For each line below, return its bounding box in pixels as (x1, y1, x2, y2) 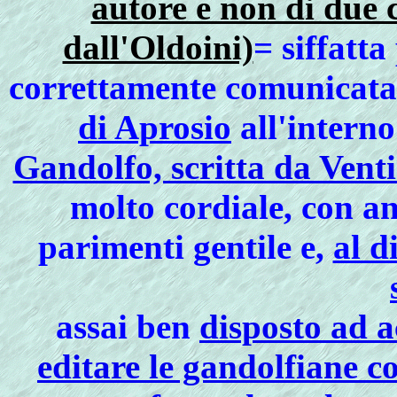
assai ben (56, 307, 199, 346)
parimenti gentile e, (37, 228, 333, 266)
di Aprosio (78, 108, 231, 146)
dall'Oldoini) (62, 28, 253, 66)
